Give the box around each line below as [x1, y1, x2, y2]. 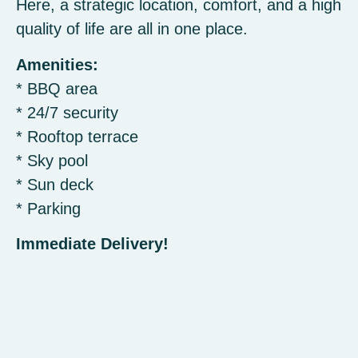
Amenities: [16, 55, 98, 74]
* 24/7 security [16, 103, 118, 121]
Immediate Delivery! [16, 234, 169, 253]
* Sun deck [16, 175, 93, 193]
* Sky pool [16, 151, 88, 169]
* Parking [16, 199, 81, 217]
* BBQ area [16, 79, 97, 97]
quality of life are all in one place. [16, 20, 248, 38]
